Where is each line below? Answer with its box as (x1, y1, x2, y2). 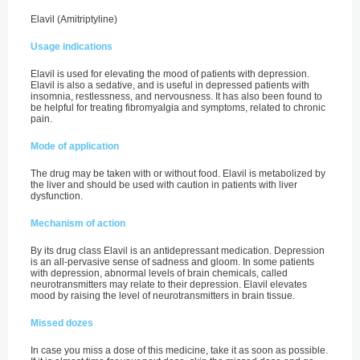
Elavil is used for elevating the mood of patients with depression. (31, 68, 309, 80)
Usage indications (31, 41, 112, 52)
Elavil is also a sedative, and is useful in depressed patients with (31, 80, 309, 91)
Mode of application (31, 141, 119, 152)
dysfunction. (31, 190, 83, 202)
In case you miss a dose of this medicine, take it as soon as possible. (31, 345, 328, 356)
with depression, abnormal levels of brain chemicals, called (31, 268, 288, 279)
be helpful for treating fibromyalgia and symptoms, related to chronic (31, 102, 325, 113)
